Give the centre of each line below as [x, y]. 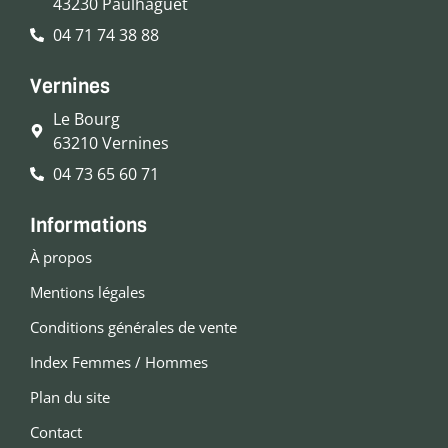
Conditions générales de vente [133, 326]
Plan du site [70, 396]
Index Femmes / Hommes [119, 361]
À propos [61, 256]
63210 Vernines [110, 142]
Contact [56, 431]
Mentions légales [87, 291]
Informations [88, 225]
